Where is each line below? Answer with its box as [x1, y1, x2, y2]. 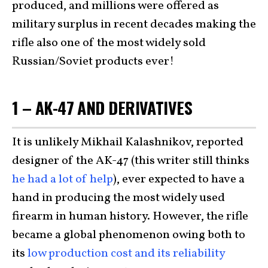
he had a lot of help [12, 170, 113, 188]
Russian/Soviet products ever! [12, 53, 174, 71]
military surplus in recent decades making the [12, 16, 256, 33]
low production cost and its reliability [28, 245, 225, 262]
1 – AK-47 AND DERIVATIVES [12, 95, 193, 120]
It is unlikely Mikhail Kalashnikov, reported [12, 133, 243, 151]
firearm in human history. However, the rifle [12, 208, 248, 225]
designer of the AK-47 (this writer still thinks [12, 152, 249, 169]
